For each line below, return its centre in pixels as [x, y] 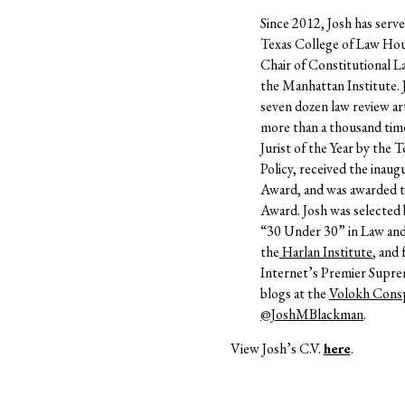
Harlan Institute [325, 251]
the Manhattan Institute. [331, 85]
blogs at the [294, 293]
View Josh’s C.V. [277, 349]
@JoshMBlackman [311, 314]
